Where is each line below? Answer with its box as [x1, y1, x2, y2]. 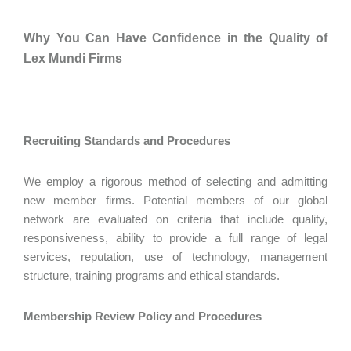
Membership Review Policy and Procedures [24, 309, 265, 323]
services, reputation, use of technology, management [24, 250, 327, 263]
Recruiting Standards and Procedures [24, 134, 233, 147]
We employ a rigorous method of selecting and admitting [24, 175, 327, 188]
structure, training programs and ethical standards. [24, 269, 283, 282]
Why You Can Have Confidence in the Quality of [24, 31, 327, 45]
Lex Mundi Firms [24, 52, 125, 65]
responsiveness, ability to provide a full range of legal [24, 231, 327, 244]
